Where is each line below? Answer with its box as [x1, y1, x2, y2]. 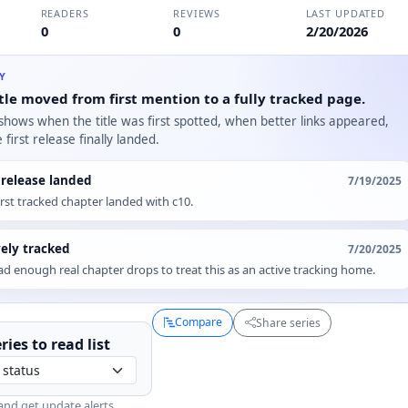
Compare [174, 314, 222, 331]
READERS [40, 6, 89, 21]
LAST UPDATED [305, 6, 386, 21]
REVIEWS [173, 6, 221, 21]
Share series [255, 314, 321, 331]
